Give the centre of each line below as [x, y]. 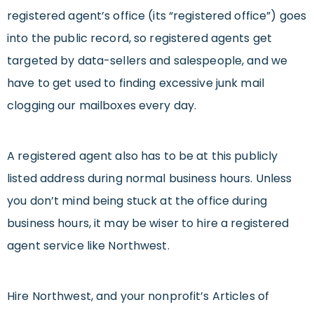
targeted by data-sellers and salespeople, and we [147, 61]
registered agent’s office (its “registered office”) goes [157, 16]
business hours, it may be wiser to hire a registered [148, 224]
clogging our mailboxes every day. [102, 106]
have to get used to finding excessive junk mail [136, 83]
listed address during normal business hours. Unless [150, 179]
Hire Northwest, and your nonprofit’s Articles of [138, 296]
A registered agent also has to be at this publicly [143, 156]
